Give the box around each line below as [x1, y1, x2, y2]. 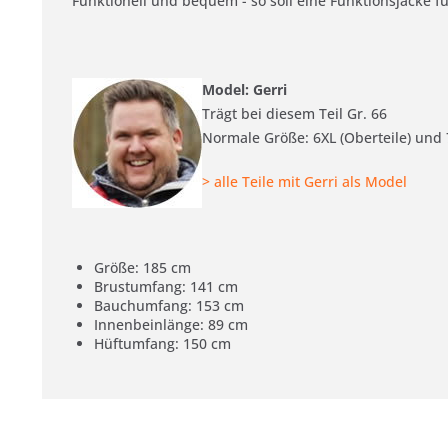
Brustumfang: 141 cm [94, 276, 238, 296]
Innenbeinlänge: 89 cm [94, 314, 248, 334]
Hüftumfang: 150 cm [94, 333, 231, 353]
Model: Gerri [202, 79, 287, 99]
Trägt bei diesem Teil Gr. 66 [202, 103, 387, 123]
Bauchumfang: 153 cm [94, 295, 244, 315]
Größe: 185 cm [94, 257, 191, 277]
